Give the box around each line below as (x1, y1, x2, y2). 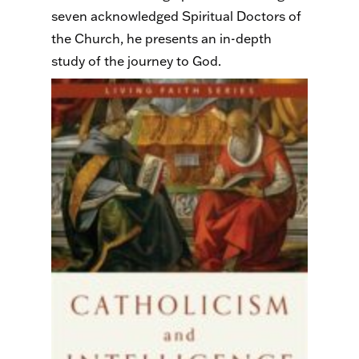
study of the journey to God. (51, 53, 221, 70)
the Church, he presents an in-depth (51, 30, 272, 47)
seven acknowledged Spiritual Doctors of (51, 8, 301, 25)
